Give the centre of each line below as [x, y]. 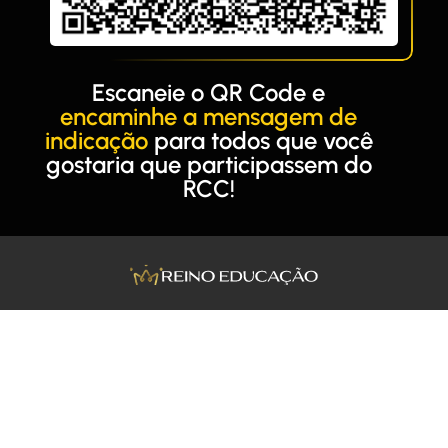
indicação [96, 140]
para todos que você [260, 140]
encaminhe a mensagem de [209, 116]
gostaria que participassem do [208, 164]
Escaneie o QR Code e [209, 92]
